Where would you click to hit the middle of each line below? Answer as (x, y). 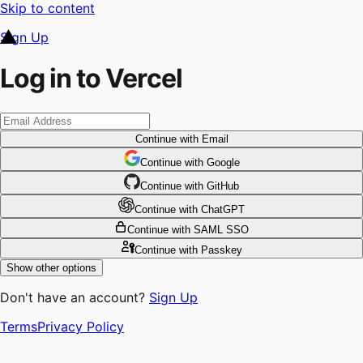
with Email (202, 139)
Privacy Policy (81, 326)
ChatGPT (223, 209)
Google (223, 162)
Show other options (51, 267)
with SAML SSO (209, 229)
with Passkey (209, 250)
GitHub (223, 186)
